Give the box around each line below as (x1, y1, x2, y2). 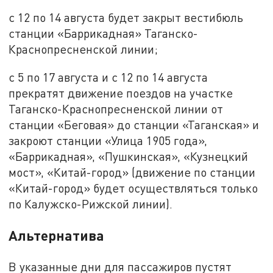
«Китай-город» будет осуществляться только (9, 181, 258, 196)
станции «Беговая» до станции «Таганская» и (9, 118, 260, 132)
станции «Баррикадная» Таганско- (9, 26, 199, 41)
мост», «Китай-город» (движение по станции (9, 165, 256, 180)
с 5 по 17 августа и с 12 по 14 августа (9, 70, 208, 85)
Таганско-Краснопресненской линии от (9, 102, 224, 116)
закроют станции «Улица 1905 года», (9, 133, 208, 148)
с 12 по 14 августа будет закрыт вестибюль (9, 10, 244, 25)
